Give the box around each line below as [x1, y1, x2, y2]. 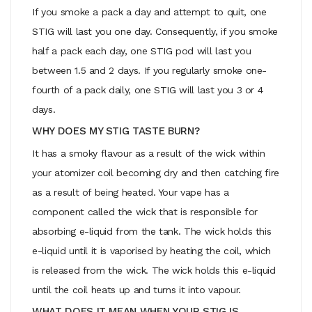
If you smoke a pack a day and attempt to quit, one [32, 6, 267, 17]
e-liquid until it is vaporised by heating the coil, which [32, 244, 272, 256]
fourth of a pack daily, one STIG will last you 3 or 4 [32, 84, 263, 95]
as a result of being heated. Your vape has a [32, 186, 229, 198]
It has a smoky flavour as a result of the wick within [32, 147, 265, 159]
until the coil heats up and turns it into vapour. [32, 283, 241, 295]
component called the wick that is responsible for [32, 205, 258, 217]
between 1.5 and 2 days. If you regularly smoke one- [32, 64, 267, 76]
